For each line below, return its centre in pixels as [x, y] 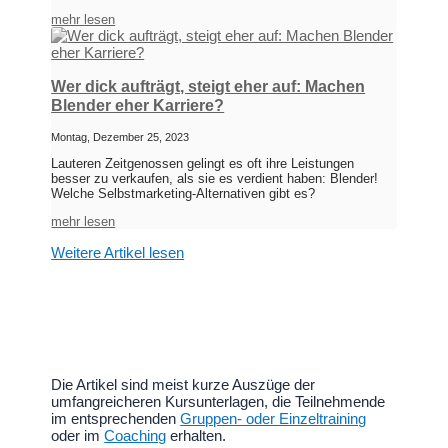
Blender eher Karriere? [138, 106]
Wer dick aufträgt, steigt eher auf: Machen [208, 87]
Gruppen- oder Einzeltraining [273, 419]
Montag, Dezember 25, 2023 [120, 137]
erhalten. [196, 436]
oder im [78, 436]
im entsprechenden [116, 419]
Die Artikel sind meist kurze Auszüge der [183, 385]
